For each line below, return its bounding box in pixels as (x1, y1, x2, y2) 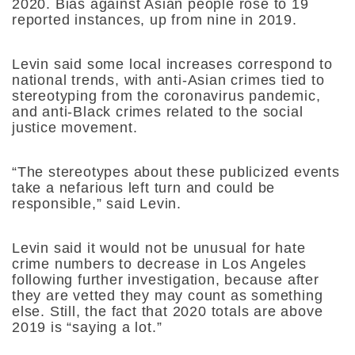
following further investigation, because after (12, 272, 319, 288)
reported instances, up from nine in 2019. (12, 12, 302, 29)
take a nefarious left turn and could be (12, 180, 276, 197)
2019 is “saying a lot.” (12, 319, 162, 336)
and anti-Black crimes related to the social (12, 104, 303, 120)
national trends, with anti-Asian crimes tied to (12, 72, 325, 89)
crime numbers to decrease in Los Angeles (12, 256, 307, 273)
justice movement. (12, 120, 143, 136)
